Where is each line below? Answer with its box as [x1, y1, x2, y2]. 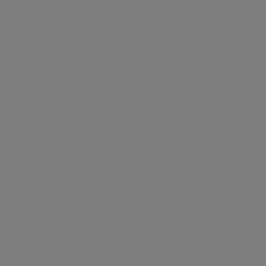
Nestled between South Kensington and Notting [21, 187, 245, 198]
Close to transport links [83, 42, 188, 52]
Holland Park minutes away [74, 72, 197, 83]
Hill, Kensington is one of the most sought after [26, 205, 240, 216]
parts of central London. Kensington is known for [22, 223, 244, 234]
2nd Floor [66, 11, 111, 22]
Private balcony [134, 11, 205, 22]
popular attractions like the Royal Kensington [29, 240, 237, 252]
